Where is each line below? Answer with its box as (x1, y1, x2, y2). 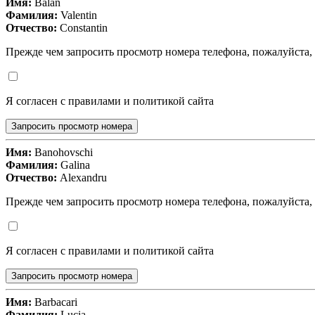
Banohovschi (32, 146, 93, 159)
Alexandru (57, 172, 107, 184)
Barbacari (32, 296, 77, 309)
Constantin (57, 22, 108, 34)
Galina (58, 159, 90, 172)
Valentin (58, 9, 97, 22)
